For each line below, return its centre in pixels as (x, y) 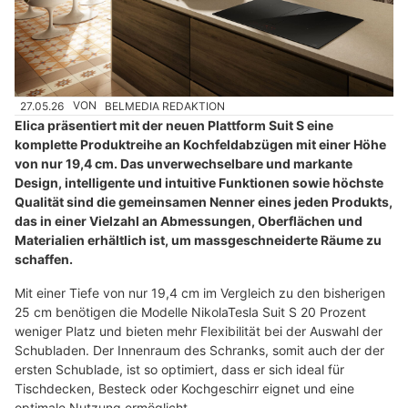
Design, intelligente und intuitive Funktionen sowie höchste (199, 182)
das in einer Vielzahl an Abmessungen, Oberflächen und (189, 220)
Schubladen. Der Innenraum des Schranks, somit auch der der (199, 350)
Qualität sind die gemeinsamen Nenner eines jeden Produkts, (204, 201)
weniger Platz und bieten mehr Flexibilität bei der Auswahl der (199, 331)
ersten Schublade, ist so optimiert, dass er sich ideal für (179, 369)
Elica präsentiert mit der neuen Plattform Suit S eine (174, 125)
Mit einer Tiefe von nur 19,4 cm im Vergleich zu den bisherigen (200, 292)
